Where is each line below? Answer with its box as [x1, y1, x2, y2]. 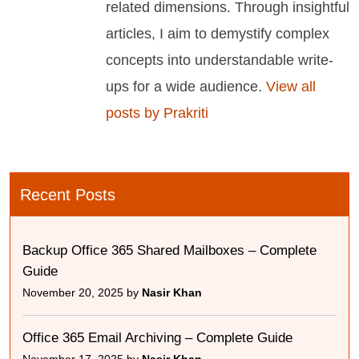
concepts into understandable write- [106, 52, 333, 68]
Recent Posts [20, 186, 115, 204]
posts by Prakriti [106, 105, 208, 121]
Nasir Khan [142, 286, 202, 300]
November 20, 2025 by [22, 286, 142, 300]
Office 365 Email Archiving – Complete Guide [22, 330, 292, 346]
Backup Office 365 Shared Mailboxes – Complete [22, 243, 317, 259]
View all [262, 79, 316, 95]
